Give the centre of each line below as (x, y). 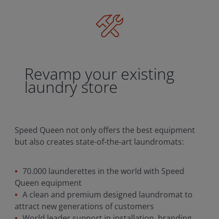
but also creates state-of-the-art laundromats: (99, 142)
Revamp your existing (99, 73)
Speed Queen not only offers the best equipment (105, 130)
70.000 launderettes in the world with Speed (103, 171)
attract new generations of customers (84, 206)
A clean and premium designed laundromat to (107, 194)
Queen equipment (48, 183)
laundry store (71, 86)
